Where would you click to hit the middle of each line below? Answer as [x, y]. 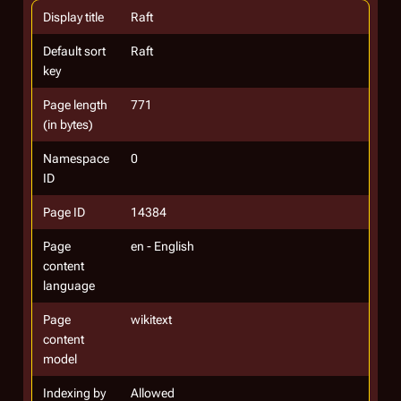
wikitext [151, 320]
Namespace [76, 158]
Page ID [64, 212]
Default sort [74, 51]
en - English [162, 246]
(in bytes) [68, 124]
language [69, 286]
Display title [73, 17]
